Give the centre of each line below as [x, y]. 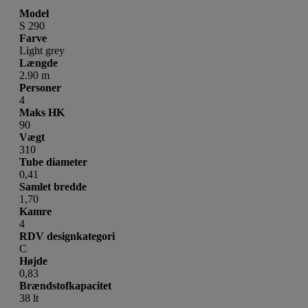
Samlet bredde [53, 187]
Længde [38, 63]
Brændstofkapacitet [65, 286]
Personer [40, 88]
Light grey [42, 51]
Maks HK [42, 113]
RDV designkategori [67, 236]
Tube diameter [53, 162]
